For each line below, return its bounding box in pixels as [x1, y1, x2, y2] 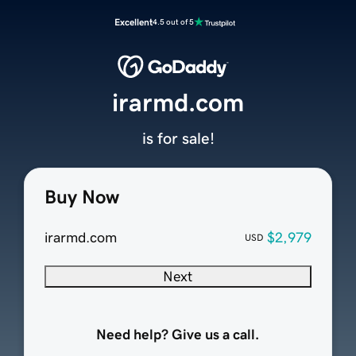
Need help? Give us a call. [96, 327, 260, 342]
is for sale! [141, 130, 215, 147]
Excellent [114, 17, 153, 27]
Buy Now [44, 188, 119, 207]
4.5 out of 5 [153, 17, 194, 26]
